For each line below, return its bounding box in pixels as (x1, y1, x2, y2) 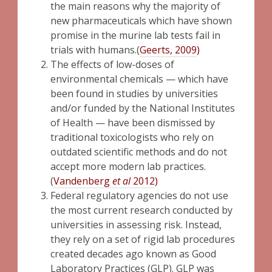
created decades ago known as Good (50, 247, 216, 260)
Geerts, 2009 (140, 43, 197, 56)
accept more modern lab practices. (50, 160, 206, 173)
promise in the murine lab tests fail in (50, 29, 220, 42)
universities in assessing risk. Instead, (50, 218, 222, 231)
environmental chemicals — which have (50, 72, 228, 86)
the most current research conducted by (50, 203, 233, 217)
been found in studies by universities (50, 87, 218, 100)
